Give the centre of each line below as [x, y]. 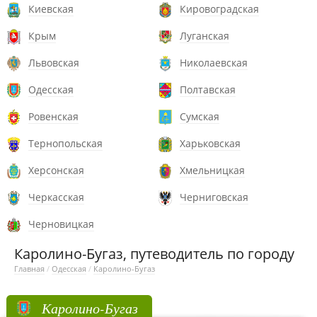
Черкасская [56, 197]
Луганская [204, 36]
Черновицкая [61, 224]
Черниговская [214, 197]
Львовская [54, 63]
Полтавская [208, 90]
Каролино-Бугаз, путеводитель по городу [154, 254]
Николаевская [214, 63]
